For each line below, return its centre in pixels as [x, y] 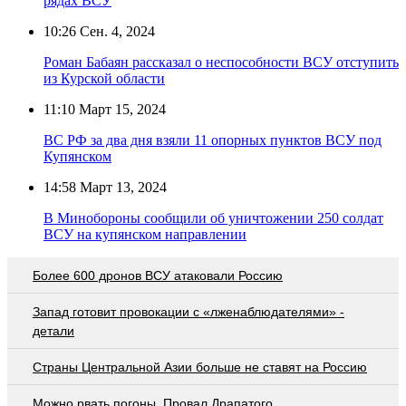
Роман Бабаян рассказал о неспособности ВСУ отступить [221, 62]
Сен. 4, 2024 [116, 31]
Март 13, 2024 [121, 187]
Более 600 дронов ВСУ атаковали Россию [158, 275]
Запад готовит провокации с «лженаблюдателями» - [188, 311]
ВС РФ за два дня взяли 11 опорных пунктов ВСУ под [213, 140]
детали [53, 330]
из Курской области [104, 78]
